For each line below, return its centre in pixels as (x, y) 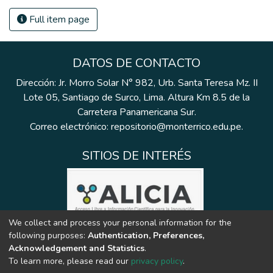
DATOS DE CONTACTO (136, 63)
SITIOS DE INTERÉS (136, 156)
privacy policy (157, 261)
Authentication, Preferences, (146, 235)
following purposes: (48, 235)
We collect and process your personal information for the (120, 222)
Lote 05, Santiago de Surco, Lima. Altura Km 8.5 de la (136, 97)
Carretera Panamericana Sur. (136, 112)
